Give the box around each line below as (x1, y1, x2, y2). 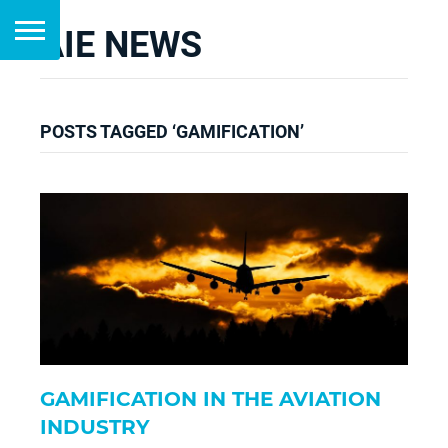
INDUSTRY (40, 415, 150, 439)
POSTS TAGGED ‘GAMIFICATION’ (40, 121, 304, 142)
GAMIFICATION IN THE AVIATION (40, 387, 381, 411)
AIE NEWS (40, 24, 202, 66)
